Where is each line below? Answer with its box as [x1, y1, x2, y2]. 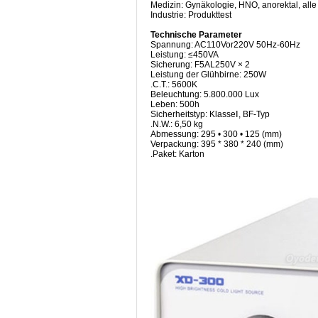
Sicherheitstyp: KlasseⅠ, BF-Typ [150, 109, 270, 119]
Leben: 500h [150, 99, 199, 109]
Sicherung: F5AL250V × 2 [150, 59, 250, 70]
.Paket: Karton [150, 148, 204, 159]
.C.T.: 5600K [150, 79, 197, 89]
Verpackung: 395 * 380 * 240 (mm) [150, 138, 283, 149]
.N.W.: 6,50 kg [150, 119, 203, 129]
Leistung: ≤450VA [150, 49, 219, 60]
